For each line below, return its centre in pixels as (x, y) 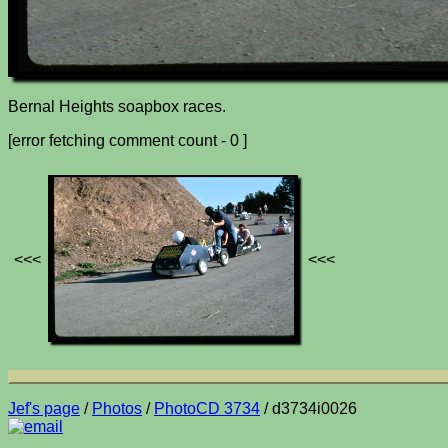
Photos (117, 408)
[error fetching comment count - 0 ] (127, 140)
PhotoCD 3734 (207, 408)
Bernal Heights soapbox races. (117, 106)
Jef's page (44, 408)
